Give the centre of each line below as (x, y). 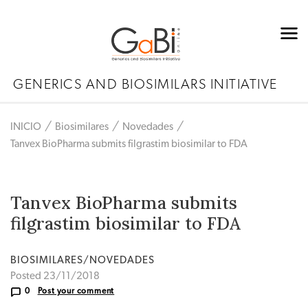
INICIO (26, 127)
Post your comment (76, 291)
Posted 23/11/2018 (55, 276)
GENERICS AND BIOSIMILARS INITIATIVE (145, 85)
